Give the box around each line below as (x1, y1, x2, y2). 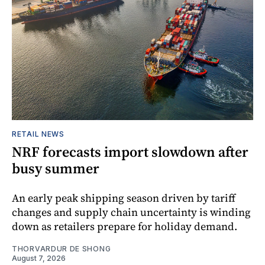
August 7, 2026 (12, 253, 66, 263)
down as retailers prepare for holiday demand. (12, 218, 237, 234)
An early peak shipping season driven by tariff (12, 190, 235, 205)
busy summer (12, 158, 99, 178)
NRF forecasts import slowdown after (12, 141, 248, 161)
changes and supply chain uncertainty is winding (12, 204, 251, 219)
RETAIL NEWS (12, 129, 64, 138)
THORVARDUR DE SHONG (12, 244, 111, 253)
